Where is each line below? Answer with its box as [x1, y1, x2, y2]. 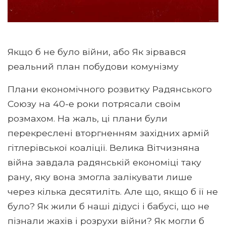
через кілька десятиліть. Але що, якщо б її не [8, 186, 218, 197]
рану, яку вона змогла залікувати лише [8, 171, 192, 182]
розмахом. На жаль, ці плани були [8, 112, 167, 124]
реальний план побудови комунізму [8, 61, 179, 72]
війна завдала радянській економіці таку [8, 156, 201, 167]
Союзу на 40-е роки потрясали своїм [8, 98, 181, 109]
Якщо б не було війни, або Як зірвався [8, 46, 186, 57]
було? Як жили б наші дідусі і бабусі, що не [8, 200, 209, 211]
